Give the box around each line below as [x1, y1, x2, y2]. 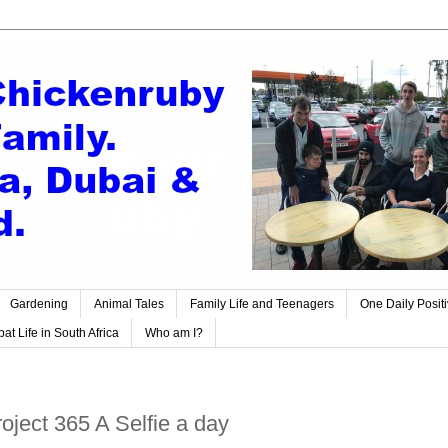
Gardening [10, 297, 68, 312]
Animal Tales [94, 297, 164, 312]
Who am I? [145, 325, 203, 340]
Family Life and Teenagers [190, 297, 334, 312]
